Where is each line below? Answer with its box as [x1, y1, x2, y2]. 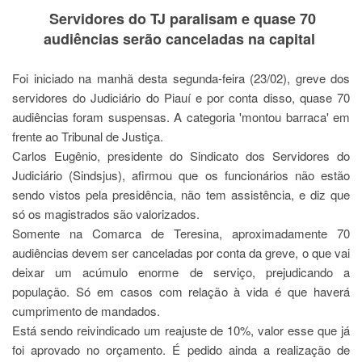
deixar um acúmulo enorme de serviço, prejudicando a [12, 263, 350, 280]
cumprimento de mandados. [12, 302, 160, 319]
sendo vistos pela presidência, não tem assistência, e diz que [12, 186, 350, 203]
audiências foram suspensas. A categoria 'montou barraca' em [12, 108, 350, 125]
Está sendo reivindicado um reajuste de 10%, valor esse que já [12, 322, 350, 339]
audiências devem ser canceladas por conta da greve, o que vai [12, 244, 350, 261]
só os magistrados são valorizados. [12, 205, 200, 222]
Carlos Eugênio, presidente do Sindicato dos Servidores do [12, 147, 350, 164]
